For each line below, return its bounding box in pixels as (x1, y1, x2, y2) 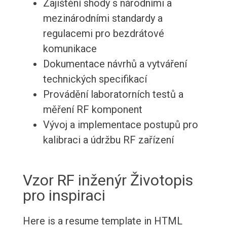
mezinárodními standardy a (43, 12, 163, 25)
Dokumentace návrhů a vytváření (43, 58, 187, 70)
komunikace (43, 43, 97, 55)
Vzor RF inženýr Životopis (22, 171, 193, 190)
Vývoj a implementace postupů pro (43, 119, 198, 131)
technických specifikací (43, 73, 147, 86)
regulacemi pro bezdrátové (43, 27, 164, 40)
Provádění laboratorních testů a (43, 88, 183, 101)
